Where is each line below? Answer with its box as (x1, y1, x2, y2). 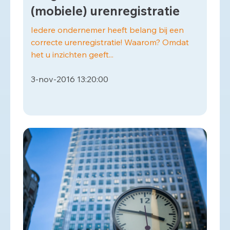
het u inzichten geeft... (31, 49, 113, 60)
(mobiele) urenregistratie (31, 3, 180, 18)
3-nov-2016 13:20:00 (31, 74, 108, 84)
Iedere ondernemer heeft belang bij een (31, 25, 184, 35)
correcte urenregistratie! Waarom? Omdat (31, 37, 189, 47)
